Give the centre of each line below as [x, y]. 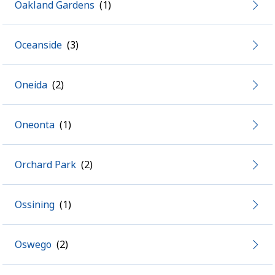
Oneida [31, 85]
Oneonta [35, 125]
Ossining [35, 204]
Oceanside [38, 45]
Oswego [33, 244]
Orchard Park [45, 165]
